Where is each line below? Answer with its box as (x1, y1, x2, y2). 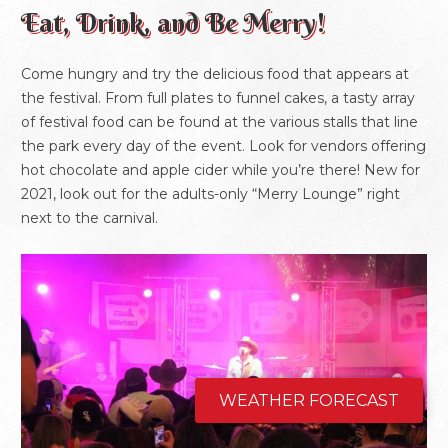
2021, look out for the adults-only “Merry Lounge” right (21, 185, 400, 204)
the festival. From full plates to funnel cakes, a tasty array (21, 89, 415, 108)
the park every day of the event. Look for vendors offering (21, 137, 426, 156)
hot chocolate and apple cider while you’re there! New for (21, 161, 420, 180)
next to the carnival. (21, 209, 158, 228)
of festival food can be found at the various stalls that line (21, 113, 418, 132)
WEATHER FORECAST (219, 391, 399, 411)
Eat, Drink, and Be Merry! (21, 7, 326, 40)
